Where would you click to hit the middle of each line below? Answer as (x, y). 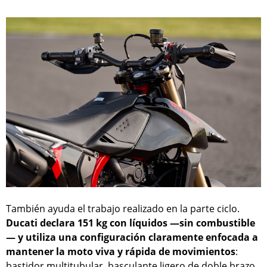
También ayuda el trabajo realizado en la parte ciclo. (123, 209)
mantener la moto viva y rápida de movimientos (121, 252)
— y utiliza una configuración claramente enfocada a (132, 237)
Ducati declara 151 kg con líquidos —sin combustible (131, 223)
